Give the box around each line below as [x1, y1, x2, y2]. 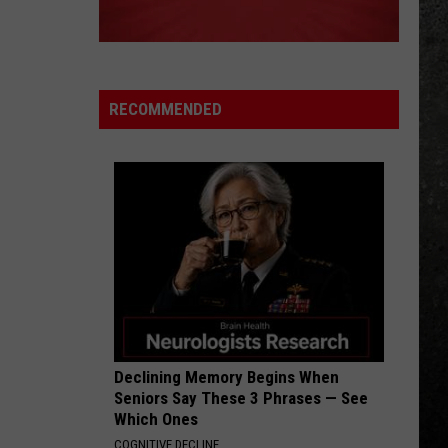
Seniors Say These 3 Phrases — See [114, 388, 368, 408]
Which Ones [114, 409, 198, 429]
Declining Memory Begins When [114, 367, 339, 387]
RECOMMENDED [109, 99, 222, 119]
